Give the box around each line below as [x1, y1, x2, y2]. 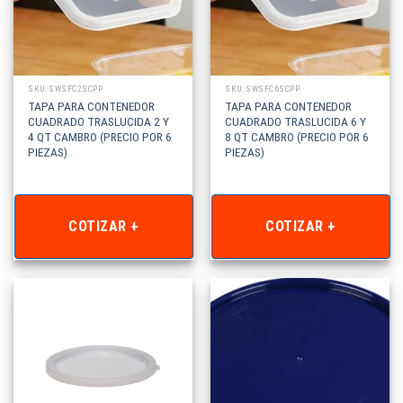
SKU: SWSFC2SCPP [28, 84, 103, 94]
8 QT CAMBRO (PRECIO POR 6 [225, 129, 370, 144]
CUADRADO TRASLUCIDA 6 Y [225, 113, 367, 129]
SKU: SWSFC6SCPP [225, 84, 300, 94]
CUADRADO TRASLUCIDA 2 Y [28, 113, 170, 129]
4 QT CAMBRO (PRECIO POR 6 [28, 129, 173, 144]
